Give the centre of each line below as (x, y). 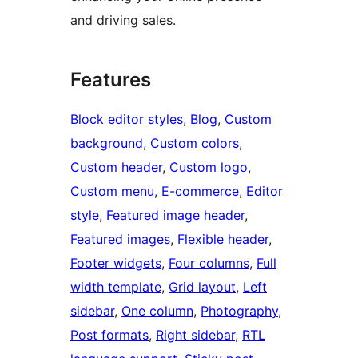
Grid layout (202, 287)
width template (116, 287)
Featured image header (175, 215)
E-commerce (200, 191)
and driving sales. (123, 20)
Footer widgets (116, 263)
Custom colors (195, 143)
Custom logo (209, 167)
